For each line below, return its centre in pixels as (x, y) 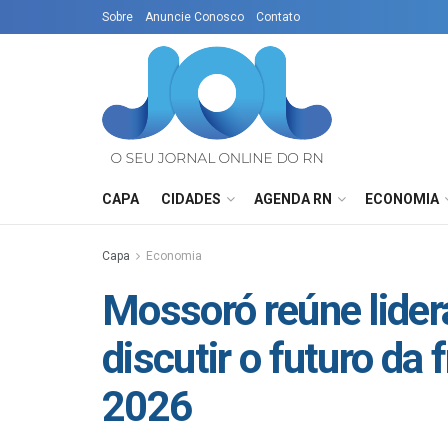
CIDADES (191, 199)
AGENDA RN (293, 199)
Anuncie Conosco (194, 17)
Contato (278, 17)
